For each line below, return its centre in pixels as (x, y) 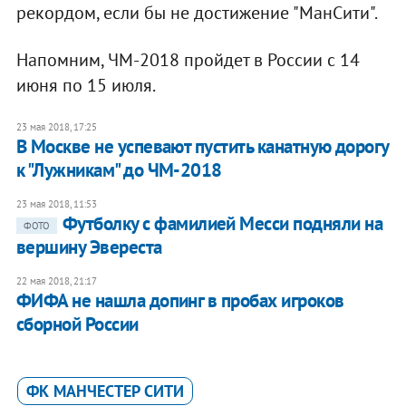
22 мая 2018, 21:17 (56, 281)
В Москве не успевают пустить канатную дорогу (202, 147)
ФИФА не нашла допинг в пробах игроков (180, 301)
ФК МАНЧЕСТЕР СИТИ (105, 391)
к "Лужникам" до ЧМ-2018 (119, 170)
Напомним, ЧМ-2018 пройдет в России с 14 (188, 60)
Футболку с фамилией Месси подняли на (222, 224)
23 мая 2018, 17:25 (56, 127)
